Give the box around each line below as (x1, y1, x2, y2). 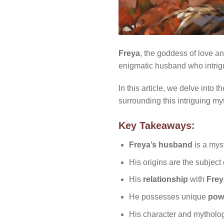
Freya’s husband (128, 140, 192, 149)
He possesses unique (128, 192, 208, 201)
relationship (142, 175, 188, 184)
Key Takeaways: (118, 120, 195, 131)
